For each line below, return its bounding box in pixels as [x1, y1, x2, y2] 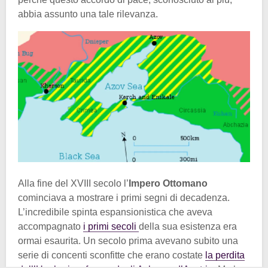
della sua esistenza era [139, 221, 237, 232]
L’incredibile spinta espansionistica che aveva [18, 206, 212, 217]
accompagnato [18, 221, 83, 232]
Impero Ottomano [129, 178, 208, 188]
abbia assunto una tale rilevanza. [18, 9, 158, 20]
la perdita [205, 249, 245, 260]
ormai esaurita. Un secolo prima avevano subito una [18, 235, 238, 246]
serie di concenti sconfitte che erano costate [18, 249, 205, 260]
